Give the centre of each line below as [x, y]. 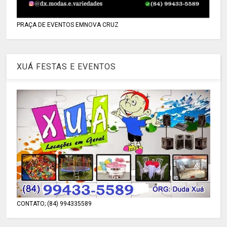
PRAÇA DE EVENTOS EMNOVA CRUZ [68, 25]
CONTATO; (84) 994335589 [54, 203]
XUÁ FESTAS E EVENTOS [67, 67]
